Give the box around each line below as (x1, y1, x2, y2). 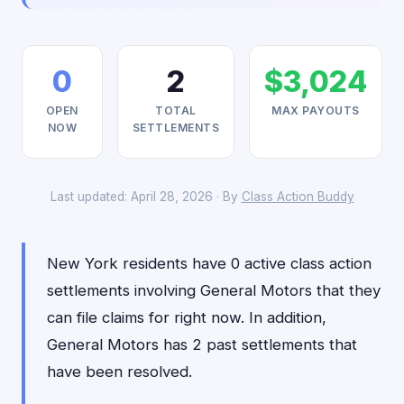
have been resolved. (47, 363, 192, 381)
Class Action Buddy (241, 189, 354, 204)
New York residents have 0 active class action (47, 254, 372, 272)
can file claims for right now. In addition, (47, 308, 326, 326)
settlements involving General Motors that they (47, 281, 381, 299)
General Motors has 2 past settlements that (47, 335, 357, 353)
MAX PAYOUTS (271, 104, 360, 117)
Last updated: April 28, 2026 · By (50, 189, 242, 204)
